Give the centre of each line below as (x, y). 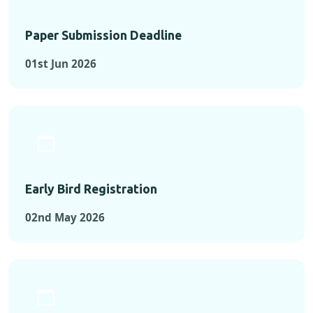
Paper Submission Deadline (103, 36)
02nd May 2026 (65, 218)
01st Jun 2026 (61, 64)
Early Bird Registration (91, 189)
